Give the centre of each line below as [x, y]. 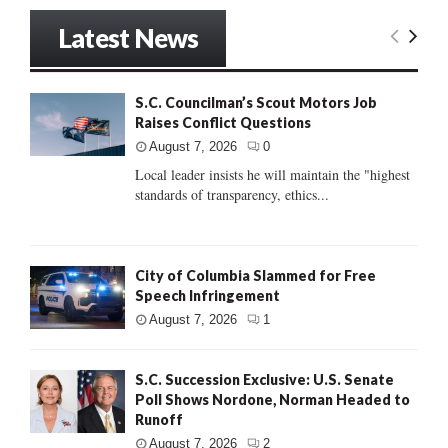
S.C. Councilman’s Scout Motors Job [256, 102]
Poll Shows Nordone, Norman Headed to [272, 399]
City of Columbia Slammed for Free [255, 275]
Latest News [128, 37]
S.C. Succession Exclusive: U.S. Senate [264, 379]
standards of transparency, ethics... [232, 194]
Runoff [159, 419]
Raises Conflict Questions [223, 122]
